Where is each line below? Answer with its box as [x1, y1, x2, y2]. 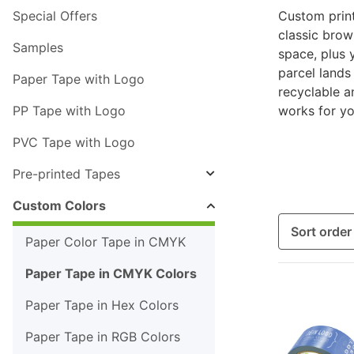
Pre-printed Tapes [13, 166, 120, 183]
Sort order [291, 224, 352, 240]
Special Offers [13, 8, 97, 24]
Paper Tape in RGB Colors [25, 329, 180, 345]
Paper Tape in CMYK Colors [25, 265, 197, 282]
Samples [13, 40, 63, 56]
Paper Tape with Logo [13, 71, 145, 88]
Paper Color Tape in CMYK [25, 234, 186, 250]
